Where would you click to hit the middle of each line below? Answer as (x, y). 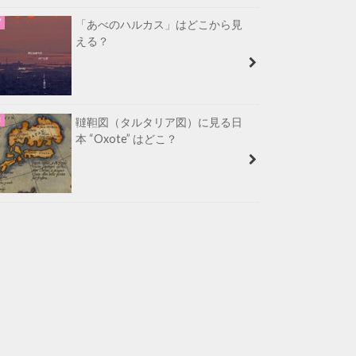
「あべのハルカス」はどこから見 (159, 25)
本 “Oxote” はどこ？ (126, 139)
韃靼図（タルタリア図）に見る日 (159, 122)
